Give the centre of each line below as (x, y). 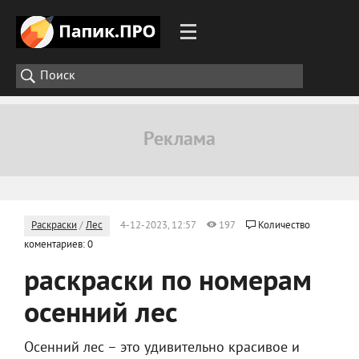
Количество (284, 226)
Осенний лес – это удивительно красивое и (162, 348)
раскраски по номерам (168, 283)
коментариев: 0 (58, 245)
